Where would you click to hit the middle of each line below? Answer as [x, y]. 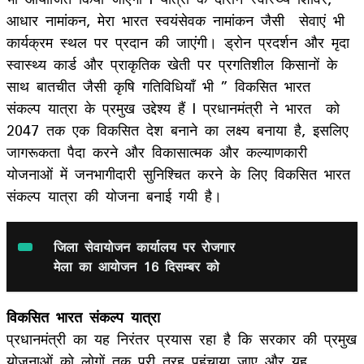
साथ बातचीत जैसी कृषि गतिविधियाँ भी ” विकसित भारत [162, 86]
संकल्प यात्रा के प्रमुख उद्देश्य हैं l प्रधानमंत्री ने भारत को [173, 108]
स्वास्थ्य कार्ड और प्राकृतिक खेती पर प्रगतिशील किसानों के [172, 64]
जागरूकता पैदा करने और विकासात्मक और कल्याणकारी [157, 152]
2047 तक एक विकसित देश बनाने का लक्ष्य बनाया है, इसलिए [178, 130]
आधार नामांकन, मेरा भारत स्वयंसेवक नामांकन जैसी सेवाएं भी [179, 20]
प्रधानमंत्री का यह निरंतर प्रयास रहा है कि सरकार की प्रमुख [182, 338]
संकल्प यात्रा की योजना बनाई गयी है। [114, 195]
